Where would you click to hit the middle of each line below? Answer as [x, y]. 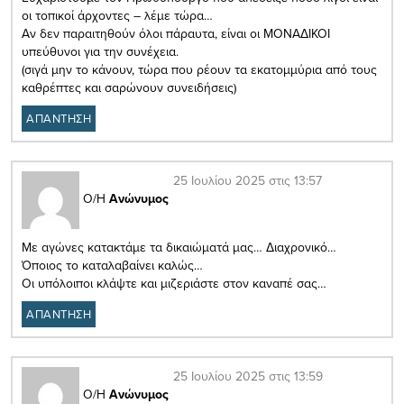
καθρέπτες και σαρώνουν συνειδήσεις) [129, 87]
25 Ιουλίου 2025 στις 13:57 [248, 180]
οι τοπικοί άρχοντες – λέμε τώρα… [117, 15]
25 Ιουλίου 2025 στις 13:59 [248, 376]
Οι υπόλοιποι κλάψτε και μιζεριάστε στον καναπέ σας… [174, 283]
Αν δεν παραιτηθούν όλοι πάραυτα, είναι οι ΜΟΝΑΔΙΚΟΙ [176, 33]
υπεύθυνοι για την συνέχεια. [100, 51]
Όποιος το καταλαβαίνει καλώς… [112, 265]
